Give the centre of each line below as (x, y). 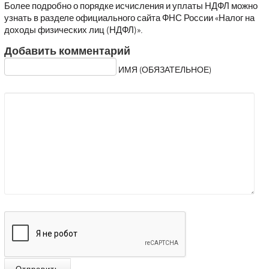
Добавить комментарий (67, 52)
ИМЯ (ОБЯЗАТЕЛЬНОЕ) (165, 71)
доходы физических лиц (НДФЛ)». (73, 30)
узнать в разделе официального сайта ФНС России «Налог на (129, 18)
